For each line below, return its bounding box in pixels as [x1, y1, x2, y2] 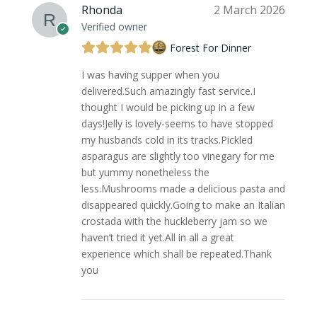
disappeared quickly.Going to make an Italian [81, 198, 285, 212]
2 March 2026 [214, 2, 286, 18]
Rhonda [81, 2, 122, 18]
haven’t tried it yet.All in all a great [81, 231, 234, 245]
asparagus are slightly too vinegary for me [81, 149, 275, 163]
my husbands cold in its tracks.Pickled [81, 133, 253, 147]
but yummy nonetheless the [81, 166, 209, 180]
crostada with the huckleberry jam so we [81, 214, 267, 229]
